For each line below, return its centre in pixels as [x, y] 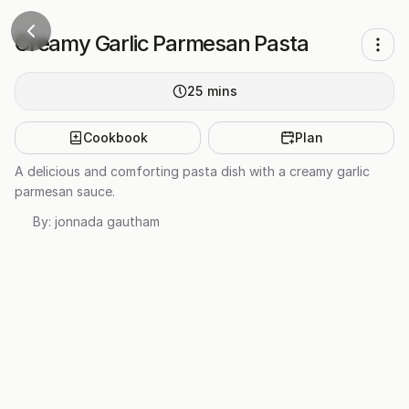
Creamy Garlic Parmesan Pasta [162, 43]
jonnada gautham [107, 221]
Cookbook [115, 137]
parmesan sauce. [65, 191]
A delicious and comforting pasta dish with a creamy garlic [192, 171]
